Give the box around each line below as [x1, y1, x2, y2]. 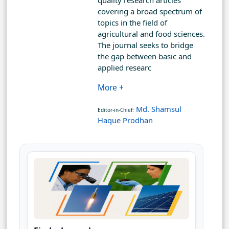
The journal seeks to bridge [98, 40, 193, 50]
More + [98, 82, 124, 93]
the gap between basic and [98, 51, 192, 61]
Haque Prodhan [98, 115, 153, 126]
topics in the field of [98, 17, 167, 28]
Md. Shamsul [136, 104, 181, 114]
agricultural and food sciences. [98, 29, 205, 39]
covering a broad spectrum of [98, 6, 202, 16]
